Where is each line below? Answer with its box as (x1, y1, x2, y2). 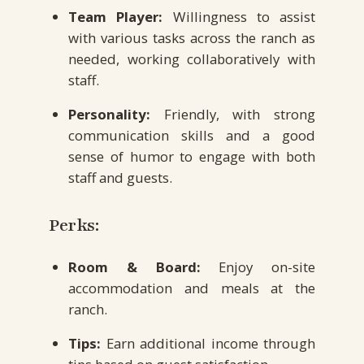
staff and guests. (68, 168, 172, 187)
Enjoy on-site (200, 258, 315, 276)
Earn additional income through (101, 334, 315, 353)
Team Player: (68, 7, 163, 26)
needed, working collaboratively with (68, 50, 315, 68)
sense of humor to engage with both (68, 147, 315, 166)
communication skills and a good (68, 126, 315, 145)
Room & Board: (68, 258, 201, 276)
